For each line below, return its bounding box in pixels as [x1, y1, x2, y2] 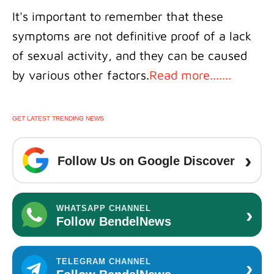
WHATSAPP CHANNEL [56, 203, 151, 213]
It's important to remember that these [12, 9, 223, 24]
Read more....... [149, 68, 231, 83]
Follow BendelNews [56, 214, 171, 228]
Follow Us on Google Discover [57, 154, 235, 168]
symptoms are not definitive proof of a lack [12, 29, 251, 43]
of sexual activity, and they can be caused [12, 48, 247, 63]
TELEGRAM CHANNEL [56, 256, 151, 266]
